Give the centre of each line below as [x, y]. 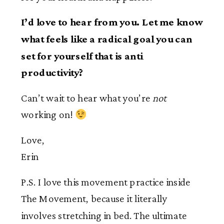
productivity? [52, 73]
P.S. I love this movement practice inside [106, 182]
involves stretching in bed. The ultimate [104, 215]
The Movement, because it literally [94, 199]
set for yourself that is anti [82, 56]
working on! [48, 115]
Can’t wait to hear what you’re [87, 98]
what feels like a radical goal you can [107, 39]
